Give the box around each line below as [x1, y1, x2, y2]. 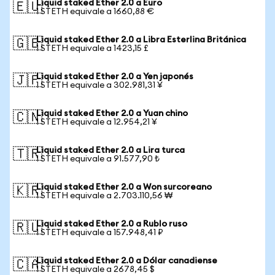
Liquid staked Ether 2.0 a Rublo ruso [36, 220, 187, 228]
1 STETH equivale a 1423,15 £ [36, 44, 149, 53]
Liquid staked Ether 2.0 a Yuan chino [36, 109, 188, 118]
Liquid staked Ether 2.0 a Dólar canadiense [36, 257, 217, 265]
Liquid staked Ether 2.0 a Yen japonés [36, 72, 193, 81]
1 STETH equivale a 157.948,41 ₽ [36, 228, 163, 237]
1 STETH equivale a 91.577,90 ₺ [36, 155, 160, 163]
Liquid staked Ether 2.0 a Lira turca [36, 146, 185, 155]
